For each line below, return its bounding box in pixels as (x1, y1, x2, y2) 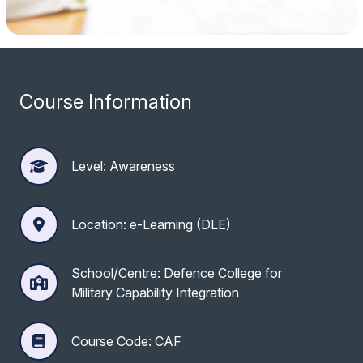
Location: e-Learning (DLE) (71, 216, 231, 233)
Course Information (19, 89, 192, 113)
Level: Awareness (71, 157, 175, 174)
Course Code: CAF (71, 332, 181, 349)
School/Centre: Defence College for (71, 264, 282, 281)
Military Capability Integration (71, 284, 239, 301)
